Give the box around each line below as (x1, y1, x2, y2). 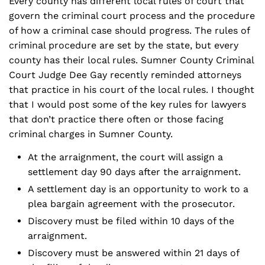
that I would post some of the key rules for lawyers (9, 99, 246, 110)
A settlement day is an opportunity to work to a (28, 183, 248, 195)
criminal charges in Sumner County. (9, 128, 173, 140)
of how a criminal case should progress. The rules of (9, 25, 250, 36)
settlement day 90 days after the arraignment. (28, 166, 241, 177)
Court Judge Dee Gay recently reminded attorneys (9, 69, 241, 80)
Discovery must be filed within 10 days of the (28, 215, 234, 227)
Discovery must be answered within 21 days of (28, 247, 239, 258)
